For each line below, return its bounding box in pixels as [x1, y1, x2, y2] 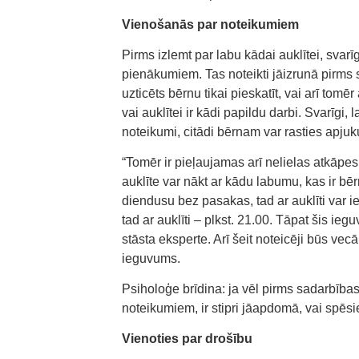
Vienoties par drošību [122, 332, 252, 345]
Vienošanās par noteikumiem [122, 18, 299, 31]
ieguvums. [122, 252, 180, 265]
